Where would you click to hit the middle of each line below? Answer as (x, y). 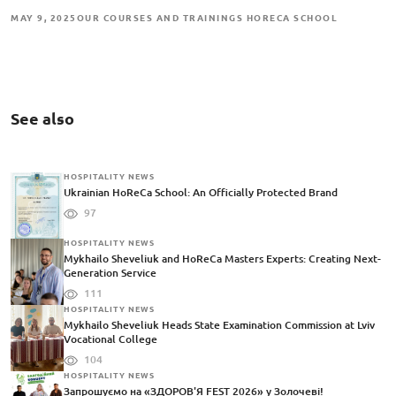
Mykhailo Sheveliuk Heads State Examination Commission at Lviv (219, 325)
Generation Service (110, 273)
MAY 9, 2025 (44, 19)
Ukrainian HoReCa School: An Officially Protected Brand (201, 193)
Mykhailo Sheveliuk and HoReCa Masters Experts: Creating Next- (222, 259)
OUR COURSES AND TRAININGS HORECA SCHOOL (207, 19)
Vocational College (110, 339)
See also (42, 119)
